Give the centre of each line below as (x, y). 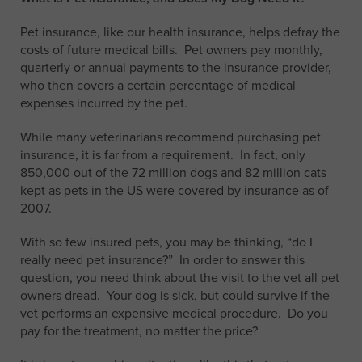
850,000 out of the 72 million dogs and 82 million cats (173, 173)
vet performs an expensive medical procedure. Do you (174, 314)
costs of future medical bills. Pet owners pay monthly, (171, 50)
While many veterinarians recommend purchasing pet (170, 137)
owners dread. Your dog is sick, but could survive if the (175, 296)
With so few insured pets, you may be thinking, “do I (166, 242)
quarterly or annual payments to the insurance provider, (176, 68)
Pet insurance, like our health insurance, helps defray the (180, 32)
